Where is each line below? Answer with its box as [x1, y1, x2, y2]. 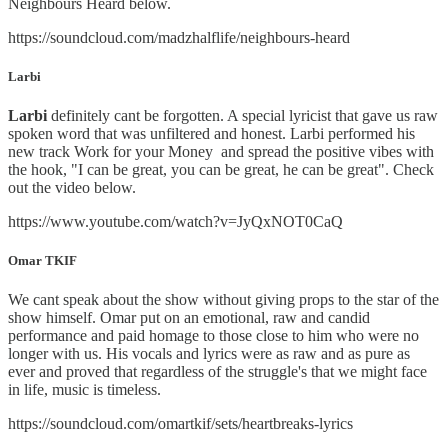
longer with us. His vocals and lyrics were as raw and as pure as [8, 345, 410, 363]
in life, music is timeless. [8, 381, 161, 399]
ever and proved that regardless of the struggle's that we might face [8, 363, 427, 381]
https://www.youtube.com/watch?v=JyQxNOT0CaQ [8, 213, 343, 231]
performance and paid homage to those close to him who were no [8, 327, 419, 345]
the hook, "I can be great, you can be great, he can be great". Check [8, 161, 434, 179]
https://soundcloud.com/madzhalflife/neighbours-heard [8, 28, 350, 46]
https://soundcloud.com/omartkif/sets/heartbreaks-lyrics [8, 415, 353, 433]
